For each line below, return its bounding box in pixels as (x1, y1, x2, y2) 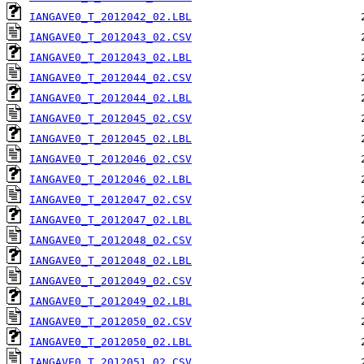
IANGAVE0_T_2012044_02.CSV (29, 71, 192, 84)
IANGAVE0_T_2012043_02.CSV (29, 31, 192, 44)
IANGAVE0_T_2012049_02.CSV (29, 275, 192, 288)
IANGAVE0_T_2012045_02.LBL (29, 132, 192, 145)
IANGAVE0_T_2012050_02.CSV (29, 315, 192, 328)
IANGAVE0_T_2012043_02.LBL (29, 51, 192, 64)
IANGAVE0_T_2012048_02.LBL (29, 254, 192, 267)
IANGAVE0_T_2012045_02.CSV (29, 112, 192, 125)
